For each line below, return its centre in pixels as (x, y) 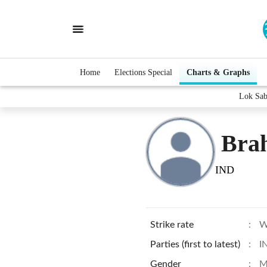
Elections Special (143, 72)
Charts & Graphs (218, 72)
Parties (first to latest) (195, 244)
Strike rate (172, 225)
